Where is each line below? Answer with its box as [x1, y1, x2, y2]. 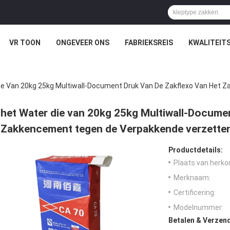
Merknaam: [174, 174, 210, 182]
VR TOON [9, 39, 41, 47]
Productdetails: [168, 146, 223, 155]
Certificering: [174, 188, 216, 197]
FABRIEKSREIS [125, 39, 173, 47]
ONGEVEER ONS [56, 39, 109, 47]
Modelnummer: [174, 203, 223, 212]
